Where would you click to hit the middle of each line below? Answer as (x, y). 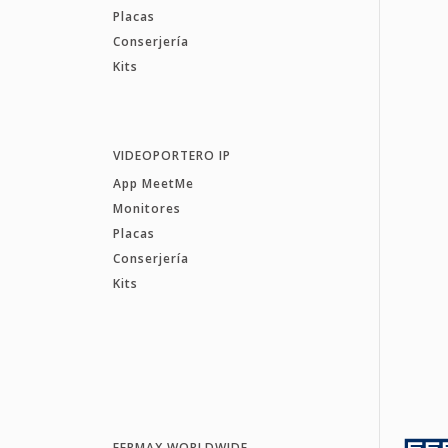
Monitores (146, 208)
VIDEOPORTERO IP (171, 155)
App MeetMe (153, 183)
